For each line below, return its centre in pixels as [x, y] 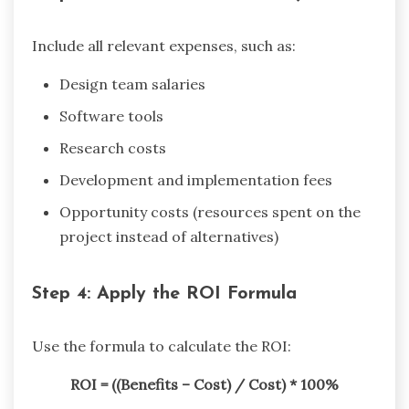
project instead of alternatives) [169, 236]
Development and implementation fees [196, 179]
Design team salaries [132, 84]
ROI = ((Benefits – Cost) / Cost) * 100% [204, 384]
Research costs [113, 147]
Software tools [111, 115]
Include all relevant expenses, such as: [164, 45]
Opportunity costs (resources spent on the [210, 211]
